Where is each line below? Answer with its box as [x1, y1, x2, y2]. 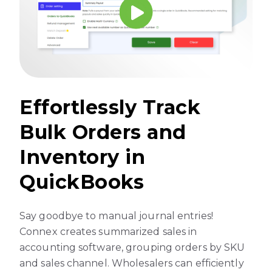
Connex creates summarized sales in [19, 225, 197, 237]
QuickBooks [19, 170, 144, 194]
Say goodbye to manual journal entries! [19, 209, 213, 222]
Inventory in [19, 145, 145, 169]
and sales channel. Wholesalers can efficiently [19, 257, 244, 269]
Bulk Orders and [19, 120, 186, 144]
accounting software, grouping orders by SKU [19, 241, 245, 253]
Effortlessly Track [19, 95, 200, 120]
